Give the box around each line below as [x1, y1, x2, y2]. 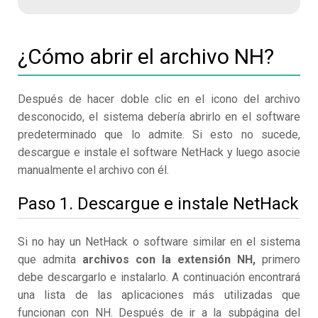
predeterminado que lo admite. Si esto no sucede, [18, 128, 300, 142]
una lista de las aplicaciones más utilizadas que [18, 288, 300, 302]
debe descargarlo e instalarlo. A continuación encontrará [18, 270, 300, 285]
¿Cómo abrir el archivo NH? [18, 44, 274, 70]
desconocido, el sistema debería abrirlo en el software [18, 110, 300, 124]
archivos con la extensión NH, [82, 253, 256, 267]
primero [256, 253, 300, 267]
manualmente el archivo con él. [18, 163, 169, 177]
